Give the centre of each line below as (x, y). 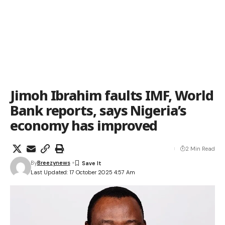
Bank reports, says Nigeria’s (98, 110)
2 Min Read (200, 149)
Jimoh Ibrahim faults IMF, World (112, 95)
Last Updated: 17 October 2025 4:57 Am (83, 172)
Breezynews (53, 163)
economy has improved (84, 125)
